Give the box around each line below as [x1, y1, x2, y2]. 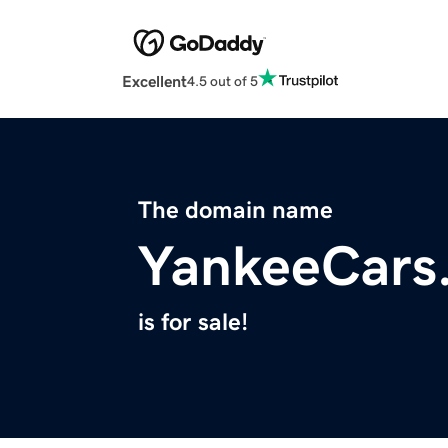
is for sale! [138, 310, 248, 335]
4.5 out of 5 [187, 73, 258, 88]
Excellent [122, 73, 187, 90]
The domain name [138, 198, 333, 223]
